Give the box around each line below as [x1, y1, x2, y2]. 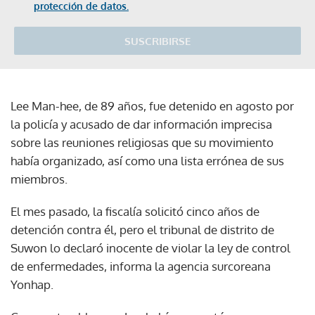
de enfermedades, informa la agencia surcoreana [11, 258, 271, 274]
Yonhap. [11, 276, 53, 292]
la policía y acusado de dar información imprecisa [11, 116, 272, 131]
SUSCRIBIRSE [124, 34, 191, 48]
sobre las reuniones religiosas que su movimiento [11, 134, 274, 150]
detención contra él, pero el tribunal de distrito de [11, 221, 274, 237]
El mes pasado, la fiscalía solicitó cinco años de [11, 203, 259, 219]
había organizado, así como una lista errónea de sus [11, 153, 284, 168]
